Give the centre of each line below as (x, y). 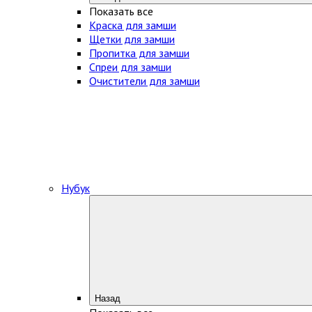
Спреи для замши (130, 67)
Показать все (121, 11)
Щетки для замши (132, 39)
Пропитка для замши (139, 53)
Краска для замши (133, 25)
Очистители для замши (145, 80)
